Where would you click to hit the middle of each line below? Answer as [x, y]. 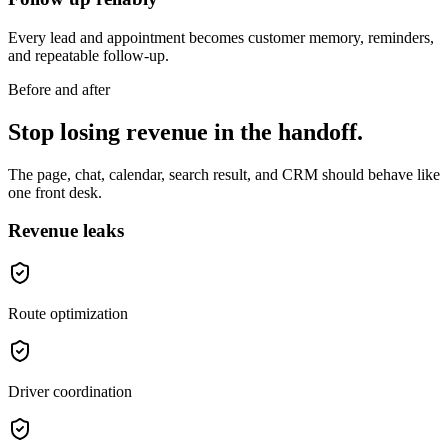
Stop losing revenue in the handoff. [185, 131]
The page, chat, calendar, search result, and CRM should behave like [224, 174]
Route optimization [68, 314]
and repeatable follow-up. [88, 55]
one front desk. [55, 192]
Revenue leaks [66, 231]
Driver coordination [70, 392]
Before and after [59, 89]
